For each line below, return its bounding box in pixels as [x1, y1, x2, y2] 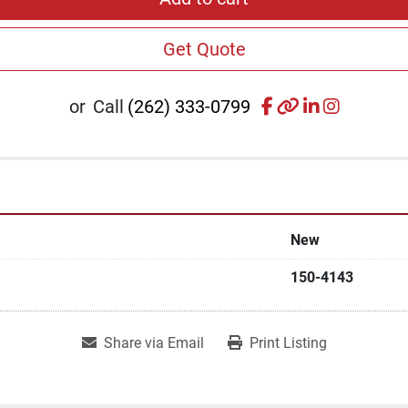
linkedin [318, 94, 382, 117]
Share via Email [103, 333, 204, 352]
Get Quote [162, 37, 246, 60]
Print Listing [249, 333, 327, 352]
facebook [271, 94, 347, 117]
